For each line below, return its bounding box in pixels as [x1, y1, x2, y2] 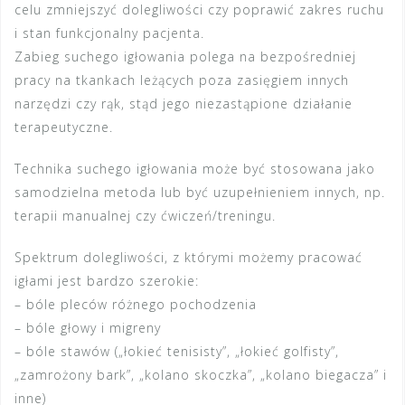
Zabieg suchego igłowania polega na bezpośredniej [14, 48, 356, 65]
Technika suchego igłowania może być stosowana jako [14, 160, 375, 177]
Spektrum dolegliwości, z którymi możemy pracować [14, 249, 363, 266]
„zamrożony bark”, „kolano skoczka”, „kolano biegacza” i [14, 366, 387, 383]
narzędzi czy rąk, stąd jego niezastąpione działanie [14, 95, 353, 112]
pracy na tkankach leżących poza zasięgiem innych [14, 71, 349, 89]
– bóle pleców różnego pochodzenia [14, 296, 257, 313]
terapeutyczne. [14, 118, 113, 136]
